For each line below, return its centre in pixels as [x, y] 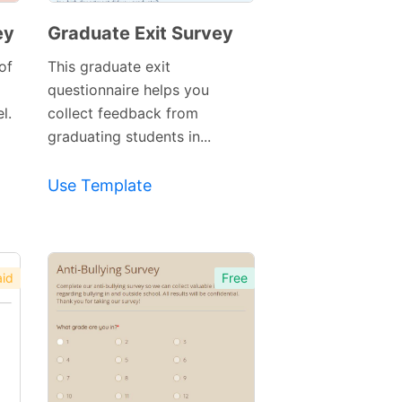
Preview [131, 162]
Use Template [99, 186]
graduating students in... [129, 137]
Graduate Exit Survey [140, 34]
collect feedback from [122, 114]
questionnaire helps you [128, 90]
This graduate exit [109, 67]
